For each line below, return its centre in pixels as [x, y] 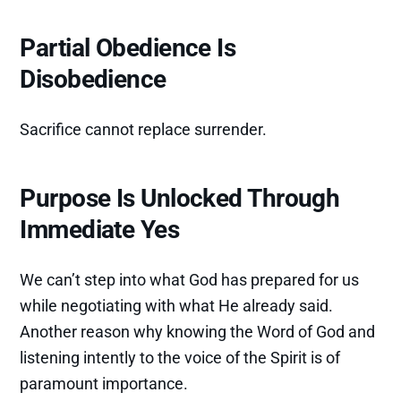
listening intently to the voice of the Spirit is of [180, 357]
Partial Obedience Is [128, 48]
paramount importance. [104, 383]
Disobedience [93, 80]
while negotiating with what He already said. [177, 305]
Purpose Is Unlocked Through [180, 198]
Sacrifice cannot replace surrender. [144, 130]
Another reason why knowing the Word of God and [198, 331]
